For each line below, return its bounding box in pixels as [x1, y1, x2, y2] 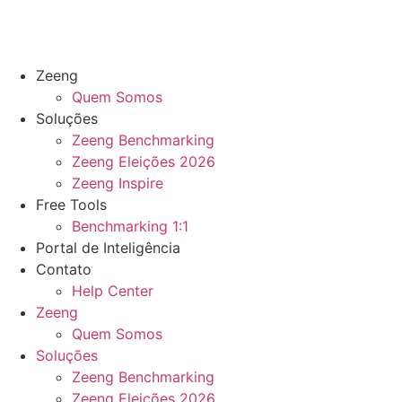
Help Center [72, 282, 153, 300]
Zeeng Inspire [72, 174, 163, 192]
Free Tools [36, 196, 107, 214]
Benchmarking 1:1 [72, 217, 188, 235]
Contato [36, 260, 92, 278]
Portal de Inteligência [36, 239, 180, 257]
